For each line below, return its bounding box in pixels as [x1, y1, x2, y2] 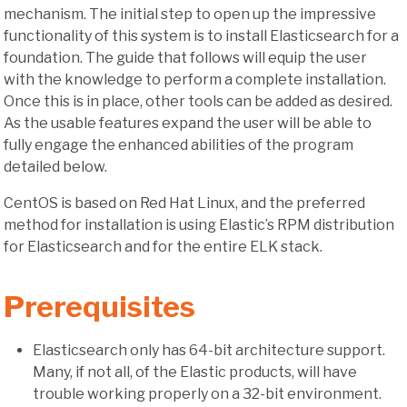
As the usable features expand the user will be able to [4, 114, 372, 132]
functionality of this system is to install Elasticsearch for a [4, 26, 399, 45]
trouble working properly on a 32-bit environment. [33, 385, 382, 403]
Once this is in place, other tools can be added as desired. [4, 92, 392, 110]
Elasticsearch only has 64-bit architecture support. [33, 342, 385, 360]
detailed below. [4, 157, 107, 175]
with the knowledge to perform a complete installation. [4, 70, 386, 88]
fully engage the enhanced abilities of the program [4, 135, 353, 154]
